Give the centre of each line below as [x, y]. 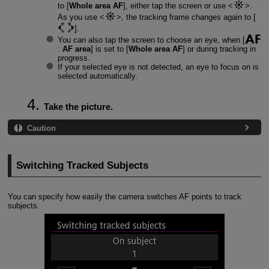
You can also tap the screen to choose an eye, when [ [151, 40]
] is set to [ [109, 49]
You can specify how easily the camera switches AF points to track [124, 196]
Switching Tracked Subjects [83, 165]
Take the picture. [78, 106]
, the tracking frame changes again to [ [188, 17]
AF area [76, 49]
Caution [41, 128]
